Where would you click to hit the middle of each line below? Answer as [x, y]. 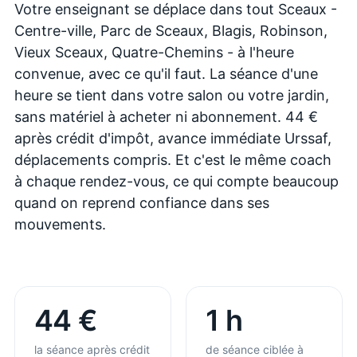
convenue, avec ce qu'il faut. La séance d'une [166, 73]
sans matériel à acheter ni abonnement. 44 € [166, 116]
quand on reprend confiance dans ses [142, 202]
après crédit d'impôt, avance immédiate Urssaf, [173, 138]
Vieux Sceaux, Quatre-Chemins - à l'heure [154, 52]
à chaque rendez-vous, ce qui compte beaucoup [177, 181]
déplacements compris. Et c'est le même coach [173, 159]
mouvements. [60, 224]
